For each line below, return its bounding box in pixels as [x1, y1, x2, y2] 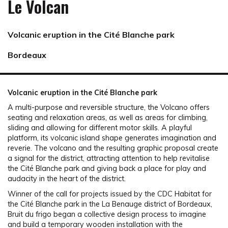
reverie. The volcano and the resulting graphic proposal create [8, 144, 218, 153]
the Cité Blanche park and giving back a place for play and [8, 164, 206, 174]
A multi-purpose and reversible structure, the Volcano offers [8, 103, 210, 112]
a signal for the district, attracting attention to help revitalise [8, 154, 210, 163]
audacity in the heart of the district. [8, 174, 126, 184]
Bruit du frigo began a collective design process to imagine [8, 209, 206, 219]
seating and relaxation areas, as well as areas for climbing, [8, 113, 208, 123]
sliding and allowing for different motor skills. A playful [8, 123, 192, 133]
